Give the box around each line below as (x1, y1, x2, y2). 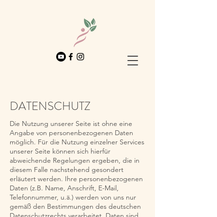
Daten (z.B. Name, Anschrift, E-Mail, (10, 184, 119, 192)
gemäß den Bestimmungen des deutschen (10, 202, 141, 211)
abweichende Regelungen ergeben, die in (10, 156, 139, 165)
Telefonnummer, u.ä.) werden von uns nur (10, 193, 136, 201)
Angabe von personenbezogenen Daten (10, 128, 133, 137)
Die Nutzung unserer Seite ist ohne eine (10, 119, 132, 128)
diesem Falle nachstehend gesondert (10, 165, 124, 174)
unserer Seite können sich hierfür (10, 147, 110, 155)
